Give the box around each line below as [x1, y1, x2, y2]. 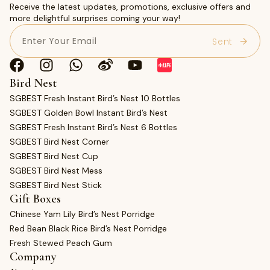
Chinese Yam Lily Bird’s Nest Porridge [10, 208, 155, 219]
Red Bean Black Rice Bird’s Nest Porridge [10, 222, 167, 234]
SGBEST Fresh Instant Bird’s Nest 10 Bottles [10, 92, 180, 104]
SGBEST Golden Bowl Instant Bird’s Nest [10, 107, 168, 118]
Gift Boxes [10, 191, 61, 206]
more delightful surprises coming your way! [10, 12, 180, 24]
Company [10, 249, 57, 264]
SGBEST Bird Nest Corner [10, 136, 109, 147]
